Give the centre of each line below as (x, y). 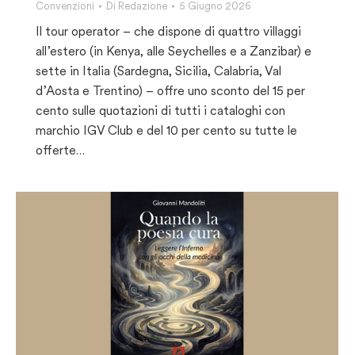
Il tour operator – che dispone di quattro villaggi (168, 32)
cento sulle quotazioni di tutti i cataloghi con (160, 111)
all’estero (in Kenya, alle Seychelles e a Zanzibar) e (174, 52)
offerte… (60, 151)
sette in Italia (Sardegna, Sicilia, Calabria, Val (158, 71)
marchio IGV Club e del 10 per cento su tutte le (166, 131)
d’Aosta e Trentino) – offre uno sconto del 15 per (170, 91)
